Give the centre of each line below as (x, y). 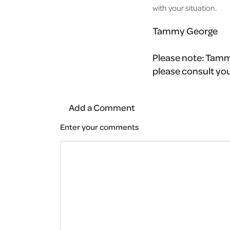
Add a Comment (102, 108)
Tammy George (185, 31)
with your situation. (185, 8)
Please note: (179, 57)
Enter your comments (99, 127)
